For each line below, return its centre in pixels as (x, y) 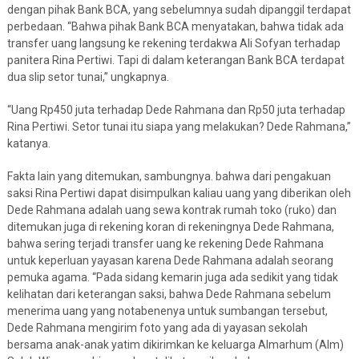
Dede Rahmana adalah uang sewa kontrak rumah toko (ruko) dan (171, 210)
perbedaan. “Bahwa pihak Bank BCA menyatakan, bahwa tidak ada (175, 27)
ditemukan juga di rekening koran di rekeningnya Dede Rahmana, (170, 227)
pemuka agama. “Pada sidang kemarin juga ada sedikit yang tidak (172, 278)
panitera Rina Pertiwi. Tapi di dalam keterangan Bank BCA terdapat (175, 61)
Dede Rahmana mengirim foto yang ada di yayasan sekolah (157, 328)
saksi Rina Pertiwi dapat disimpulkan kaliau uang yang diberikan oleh (179, 194)
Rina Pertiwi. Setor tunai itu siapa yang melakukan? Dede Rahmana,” (179, 127)
